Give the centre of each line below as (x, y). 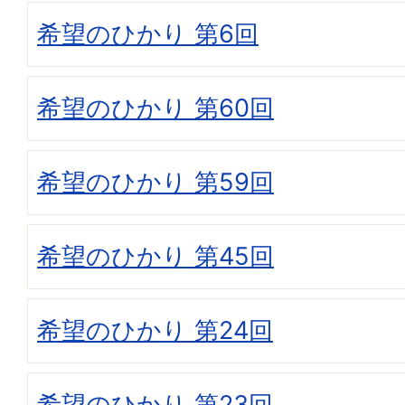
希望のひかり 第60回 (155, 108)
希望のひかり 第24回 (155, 331)
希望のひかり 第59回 (155, 183)
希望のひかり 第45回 (155, 257)
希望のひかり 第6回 (148, 34)
